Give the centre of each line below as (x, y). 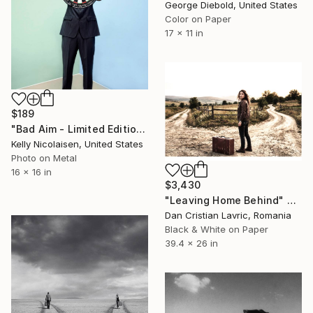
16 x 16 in (31, 172)
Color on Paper (198, 19)
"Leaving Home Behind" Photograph (291, 201)
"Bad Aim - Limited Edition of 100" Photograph (141, 129)
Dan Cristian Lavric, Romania (228, 216)
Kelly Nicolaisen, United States (77, 144)
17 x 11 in (184, 32)
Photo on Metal (44, 158)
